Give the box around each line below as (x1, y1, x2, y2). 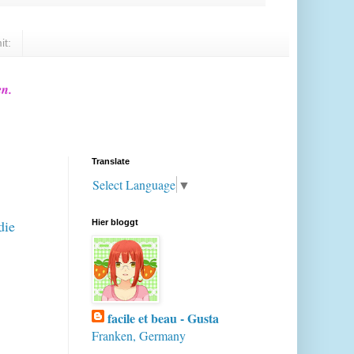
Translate (92, 156, 130, 166)
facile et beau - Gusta (107, 309, 219, 328)
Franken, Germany (92, 327, 186, 345)
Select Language (92, 176, 175, 194)
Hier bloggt (92, 217, 138, 228)
